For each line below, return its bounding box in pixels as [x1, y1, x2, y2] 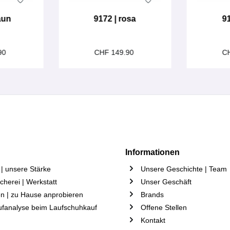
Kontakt [141, 216, 165, 224]
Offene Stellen [141, 203, 187, 212]
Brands [141, 190, 164, 199]
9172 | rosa [93, 14, 136, 23]
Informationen [125, 148, 180, 157]
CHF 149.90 [94, 48, 136, 56]
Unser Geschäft [141, 178, 191, 186]
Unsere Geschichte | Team [141, 165, 227, 173]
